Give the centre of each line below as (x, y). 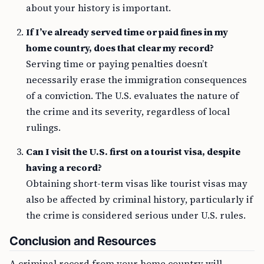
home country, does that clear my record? (120, 48)
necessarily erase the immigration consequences (136, 80)
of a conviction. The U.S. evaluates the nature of (132, 95)
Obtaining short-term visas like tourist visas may (137, 183)
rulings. (43, 127)
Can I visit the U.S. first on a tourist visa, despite (133, 151)
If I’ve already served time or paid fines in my (127, 32)
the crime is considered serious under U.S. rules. (136, 215)
